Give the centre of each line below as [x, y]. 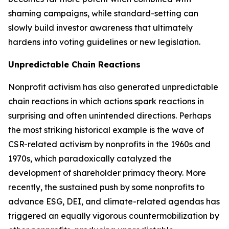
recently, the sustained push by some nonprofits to [106, 187]
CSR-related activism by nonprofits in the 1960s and [109, 144]
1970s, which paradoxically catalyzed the [90, 158]
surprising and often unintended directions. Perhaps [110, 116]
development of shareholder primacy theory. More [107, 173]
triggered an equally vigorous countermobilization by [114, 216]
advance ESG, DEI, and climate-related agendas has [114, 201]
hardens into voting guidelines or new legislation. [104, 42]
